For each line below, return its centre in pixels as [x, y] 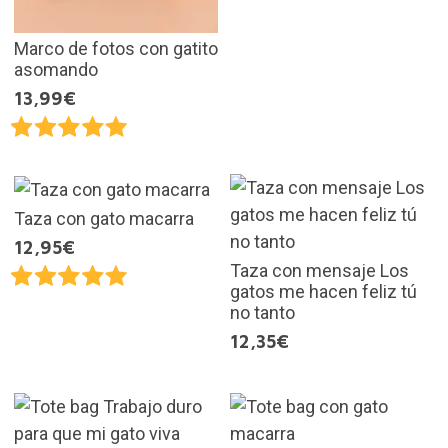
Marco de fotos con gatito [115, 48]
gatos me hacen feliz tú [323, 291]
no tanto [262, 312]
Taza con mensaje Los [319, 270]
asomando [55, 69]
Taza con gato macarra [103, 218]
